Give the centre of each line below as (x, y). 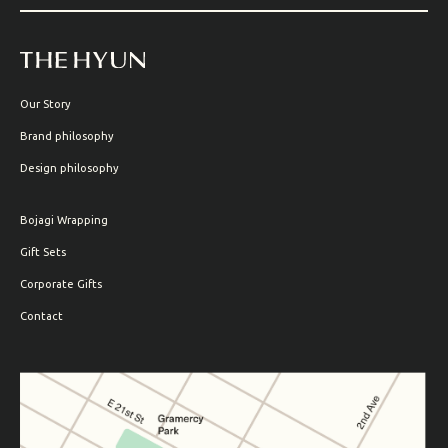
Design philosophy (69, 168)
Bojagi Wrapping (64, 220)
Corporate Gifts (61, 284)
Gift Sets (43, 252)
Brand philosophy (67, 136)
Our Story (45, 104)
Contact (41, 316)
